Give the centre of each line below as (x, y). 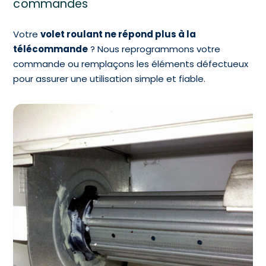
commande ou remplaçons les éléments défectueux (131, 64)
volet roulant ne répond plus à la (118, 34)
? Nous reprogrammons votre (154, 49)
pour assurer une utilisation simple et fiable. (110, 78)
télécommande (51, 49)
